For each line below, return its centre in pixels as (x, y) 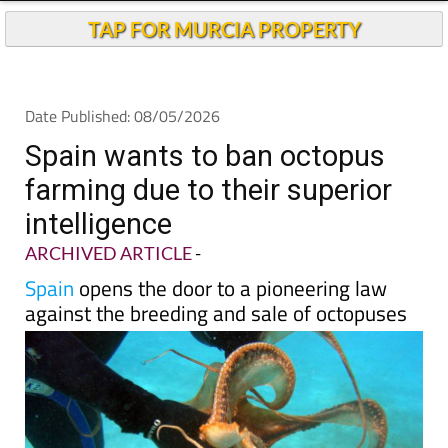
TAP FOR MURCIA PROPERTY (224, 66)
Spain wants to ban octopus (205, 193)
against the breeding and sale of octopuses (216, 350)
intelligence (98, 261)
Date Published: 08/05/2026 (122, 153)
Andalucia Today (236, 20)
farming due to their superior (208, 227)
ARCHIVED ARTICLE (108, 290)
